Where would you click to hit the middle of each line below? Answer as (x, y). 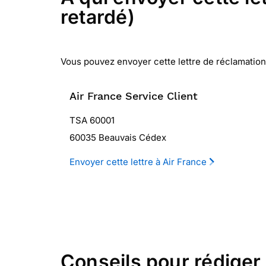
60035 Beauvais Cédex (118, 137)
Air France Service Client (134, 96)
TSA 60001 (92, 120)
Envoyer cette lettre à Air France (139, 162)
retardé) (98, 17)
